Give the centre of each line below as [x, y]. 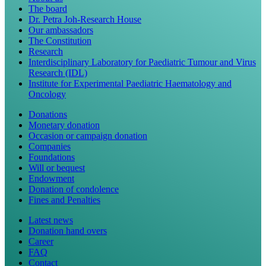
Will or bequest [57, 167]
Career [41, 241]
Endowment [51, 178]
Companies [50, 146]
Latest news [51, 220]
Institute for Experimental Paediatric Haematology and [130, 83]
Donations [48, 114]
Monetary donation [64, 125]
